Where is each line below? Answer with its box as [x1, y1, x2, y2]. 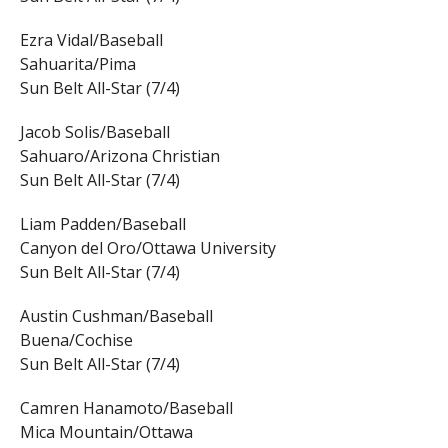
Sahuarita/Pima [19, 53, 136, 76]
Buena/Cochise [19, 329, 133, 352]
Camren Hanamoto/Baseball [19, 397, 233, 420]
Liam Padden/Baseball [19, 213, 186, 236]
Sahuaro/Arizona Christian [19, 145, 220, 168]
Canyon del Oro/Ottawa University [19, 237, 276, 260]
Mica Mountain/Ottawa [19, 421, 193, 444]
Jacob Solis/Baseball [19, 121, 170, 144]
